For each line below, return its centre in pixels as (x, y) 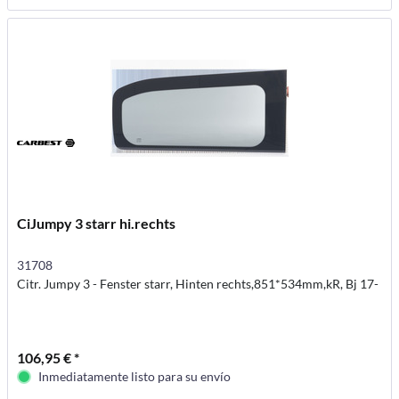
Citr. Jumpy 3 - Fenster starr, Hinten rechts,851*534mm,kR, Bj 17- (198, 284)
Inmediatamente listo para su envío (135, 377)
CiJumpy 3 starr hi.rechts (97, 224)
